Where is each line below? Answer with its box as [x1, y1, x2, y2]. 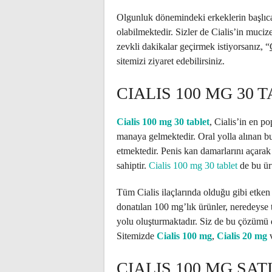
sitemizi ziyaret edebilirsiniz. [117, 56, 225, 66]
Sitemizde [117, 231, 157, 241]
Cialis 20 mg [217, 231, 267, 241]
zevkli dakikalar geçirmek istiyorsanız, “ [117, 41, 270, 52]
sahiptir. [117, 160, 149, 171]
